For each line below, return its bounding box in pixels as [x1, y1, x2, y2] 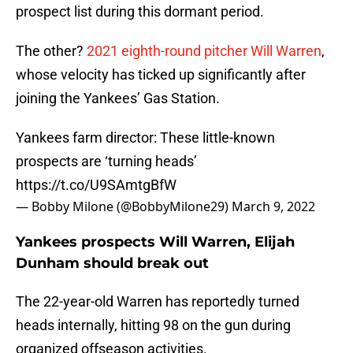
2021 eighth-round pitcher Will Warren [87, 43, 321, 60]
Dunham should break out [16, 255, 209, 273]
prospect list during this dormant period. [16, 3, 264, 20]
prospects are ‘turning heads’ [16, 153, 197, 170]
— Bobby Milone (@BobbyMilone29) [16, 198, 232, 216]
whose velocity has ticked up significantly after [16, 66, 306, 84]
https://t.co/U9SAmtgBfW [16, 176, 176, 194]
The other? [16, 43, 87, 60]
